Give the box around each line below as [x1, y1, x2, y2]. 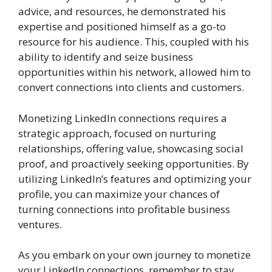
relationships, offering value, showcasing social [18, 141, 243, 155]
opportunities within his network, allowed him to [18, 65, 251, 79]
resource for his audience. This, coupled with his [18, 35, 249, 49]
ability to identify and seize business [18, 50, 193, 64]
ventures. [18, 217, 62, 231]
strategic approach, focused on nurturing [18, 126, 216, 140]
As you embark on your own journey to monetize [18, 248, 251, 262]
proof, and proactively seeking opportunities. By [18, 156, 249, 171]
